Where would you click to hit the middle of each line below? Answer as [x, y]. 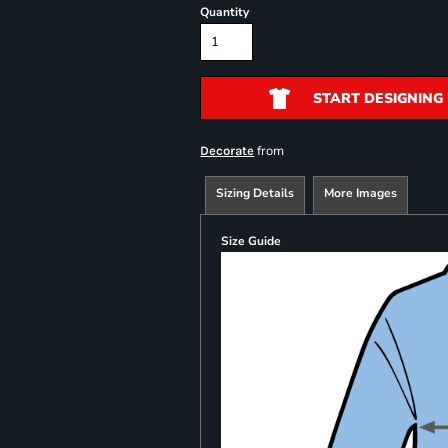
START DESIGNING [377, 98]
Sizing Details [255, 192]
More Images [361, 192]
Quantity [225, 11]
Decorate [227, 150]
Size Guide [251, 240]
